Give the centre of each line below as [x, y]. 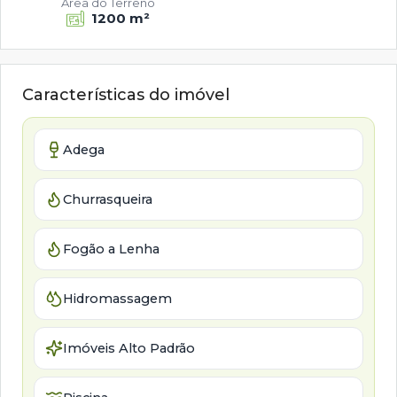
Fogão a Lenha [111, 249]
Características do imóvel [126, 95]
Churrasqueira [108, 199]
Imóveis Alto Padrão [129, 348]
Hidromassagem [117, 298]
